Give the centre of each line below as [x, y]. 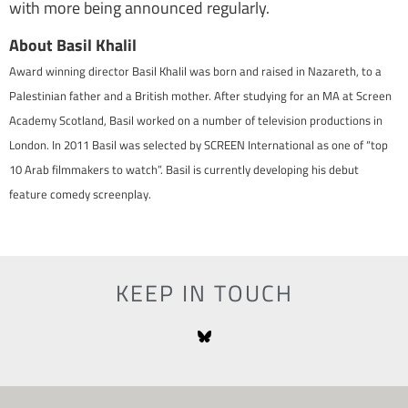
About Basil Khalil [73, 46]
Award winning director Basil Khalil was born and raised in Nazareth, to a [195, 71]
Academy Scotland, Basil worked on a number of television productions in [196, 121]
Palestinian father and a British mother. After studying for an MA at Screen [200, 96]
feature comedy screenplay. [80, 194]
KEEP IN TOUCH [204, 293]
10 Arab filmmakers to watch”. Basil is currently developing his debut [184, 170]
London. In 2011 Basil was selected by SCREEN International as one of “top [199, 145]
